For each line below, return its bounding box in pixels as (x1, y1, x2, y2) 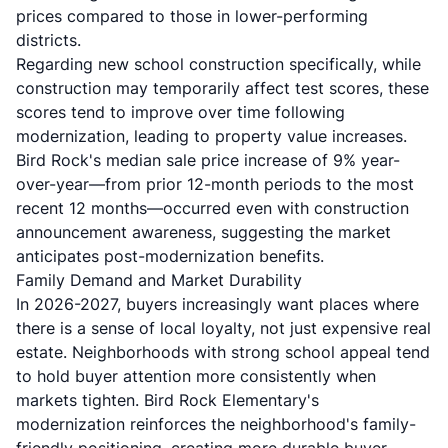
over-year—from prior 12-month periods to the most (16, 174, 414, 194)
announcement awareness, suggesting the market (16, 222, 391, 242)
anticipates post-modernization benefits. (16, 246, 324, 266)
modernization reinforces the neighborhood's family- (16, 414, 416, 434)
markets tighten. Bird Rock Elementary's (16, 390, 319, 410)
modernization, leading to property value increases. (16, 126, 407, 146)
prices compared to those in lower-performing (16, 6, 368, 26)
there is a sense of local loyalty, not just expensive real (16, 318, 431, 338)
